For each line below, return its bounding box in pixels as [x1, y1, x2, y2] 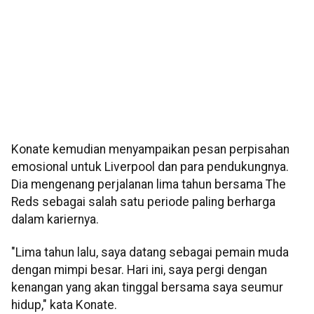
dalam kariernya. [11, 212, 99, 226]
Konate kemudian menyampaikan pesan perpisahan [11, 142, 289, 156]
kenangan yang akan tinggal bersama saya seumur [11, 280, 283, 295]
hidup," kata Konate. [11, 298, 117, 313]
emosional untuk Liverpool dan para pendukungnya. [11, 159, 289, 174]
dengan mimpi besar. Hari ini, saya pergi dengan [11, 263, 267, 278]
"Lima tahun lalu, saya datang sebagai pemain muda [11, 245, 289, 260]
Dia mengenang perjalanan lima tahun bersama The [11, 177, 286, 191]
